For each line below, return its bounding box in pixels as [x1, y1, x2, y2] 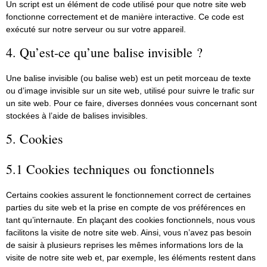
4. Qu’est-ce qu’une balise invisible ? [6, 44, 203, 61]
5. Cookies [6, 130, 63, 148]
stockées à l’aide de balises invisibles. [6, 111, 148, 121]
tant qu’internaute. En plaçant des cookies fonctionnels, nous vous [6, 215, 255, 225]
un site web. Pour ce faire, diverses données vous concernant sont [6, 98, 257, 108]
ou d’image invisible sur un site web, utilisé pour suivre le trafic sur [6, 86, 254, 96]
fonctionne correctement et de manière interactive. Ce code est [6, 12, 244, 22]
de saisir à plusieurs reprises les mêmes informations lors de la [6, 240, 243, 250]
